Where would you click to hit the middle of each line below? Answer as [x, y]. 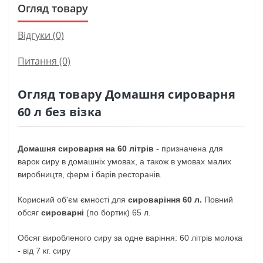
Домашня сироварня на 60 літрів [86, 148]
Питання [37, 61]
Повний [218, 199]
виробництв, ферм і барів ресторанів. [90, 174]
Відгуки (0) [41, 35]
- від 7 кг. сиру [44, 250]
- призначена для [188, 148]
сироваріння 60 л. [165, 199]
